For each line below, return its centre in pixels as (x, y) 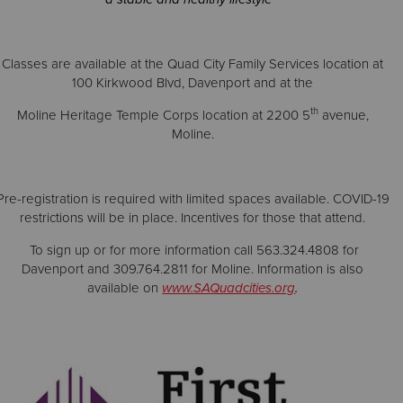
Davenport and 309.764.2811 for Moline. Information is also (193, 269)
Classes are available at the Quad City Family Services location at (193, 64)
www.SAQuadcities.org (229, 288)
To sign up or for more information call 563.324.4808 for (193, 250)
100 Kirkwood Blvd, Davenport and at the (193, 83)
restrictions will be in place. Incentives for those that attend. (193, 218)
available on (123, 288)
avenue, (343, 115)
